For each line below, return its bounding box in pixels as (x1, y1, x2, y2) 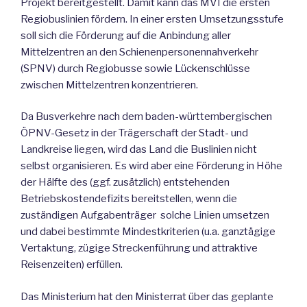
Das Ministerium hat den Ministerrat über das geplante (21, 290, 273, 303)
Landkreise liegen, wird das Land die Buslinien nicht (21, 143, 257, 156)
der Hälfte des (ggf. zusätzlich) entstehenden (21, 176, 230, 189)
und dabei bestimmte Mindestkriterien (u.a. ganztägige (21, 225, 275, 238)
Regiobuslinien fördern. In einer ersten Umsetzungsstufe (21, 12, 284, 25)
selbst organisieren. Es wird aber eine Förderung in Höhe (21, 160, 282, 173)
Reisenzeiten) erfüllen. (21, 258, 123, 271)
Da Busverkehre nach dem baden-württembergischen (21, 110, 272, 123)
